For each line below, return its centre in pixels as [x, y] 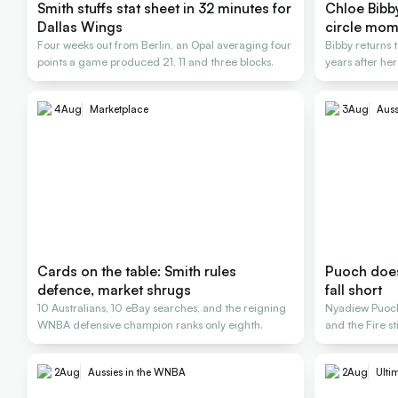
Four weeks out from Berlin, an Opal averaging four [165, 45]
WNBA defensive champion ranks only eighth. [151, 325]
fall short [353, 290]
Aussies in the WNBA [137, 372]
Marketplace [119, 109]
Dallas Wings [80, 27]
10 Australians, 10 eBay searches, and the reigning [162, 308]
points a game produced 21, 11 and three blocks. [156, 62]
